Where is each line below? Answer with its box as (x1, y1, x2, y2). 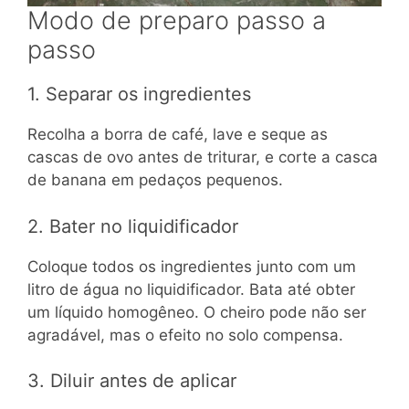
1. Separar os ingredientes (27, 83, 251, 106)
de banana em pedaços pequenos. (27, 171, 283, 190)
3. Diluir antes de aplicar (27, 370, 236, 393)
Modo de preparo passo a (27, 5, 326, 37)
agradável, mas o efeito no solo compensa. (27, 325, 343, 344)
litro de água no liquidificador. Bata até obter (27, 279, 355, 299)
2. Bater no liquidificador (27, 215, 238, 237)
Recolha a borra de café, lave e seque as (27, 125, 328, 144)
